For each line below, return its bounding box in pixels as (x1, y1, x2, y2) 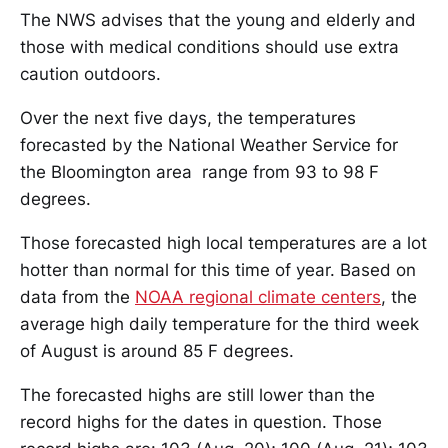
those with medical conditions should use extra (20, 37, 399, 57)
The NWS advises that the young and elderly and (20, 10, 416, 30)
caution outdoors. (20, 64, 161, 84)
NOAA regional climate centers (135, 287, 381, 307)
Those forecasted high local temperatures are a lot (20, 233, 427, 253)
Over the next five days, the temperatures (20, 108, 356, 128)
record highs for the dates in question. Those (20, 412, 382, 432)
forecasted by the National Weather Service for (20, 135, 398, 155)
